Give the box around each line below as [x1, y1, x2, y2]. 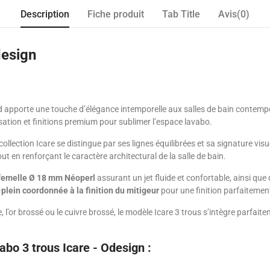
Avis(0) [218, 8, 250, 20]
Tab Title [162, 8, 200, 20]
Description [20, 8, 69, 20]
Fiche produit [87, 8, 144, 20]
